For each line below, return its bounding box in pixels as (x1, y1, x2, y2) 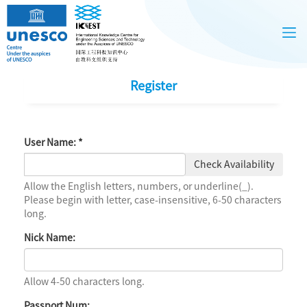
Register (130, 79, 177, 92)
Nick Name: (24, 233, 75, 243)
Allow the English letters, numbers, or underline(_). (24, 182, 254, 191)
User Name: (24, 138, 78, 147)
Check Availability (194, 160, 274, 169)
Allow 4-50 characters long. (24, 277, 145, 286)
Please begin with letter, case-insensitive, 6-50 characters (24, 195, 282, 205)
